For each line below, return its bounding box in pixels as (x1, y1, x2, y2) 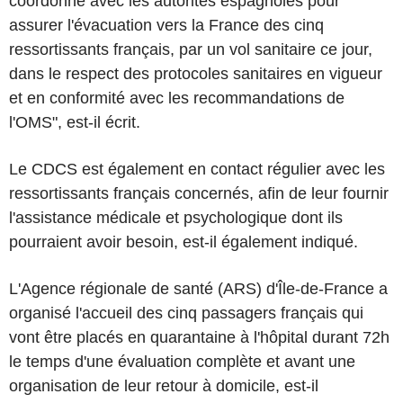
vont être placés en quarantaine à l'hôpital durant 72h (9, 327, 390, 346)
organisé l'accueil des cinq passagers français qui (9, 303, 363, 322)
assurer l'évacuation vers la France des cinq (9, 15, 324, 34)
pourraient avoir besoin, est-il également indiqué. (9, 232, 358, 251)
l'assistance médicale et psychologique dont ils (9, 208, 343, 227)
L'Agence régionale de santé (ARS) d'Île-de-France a (9, 279, 388, 298)
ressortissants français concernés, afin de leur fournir (9, 184, 389, 202)
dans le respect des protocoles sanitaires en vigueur (9, 64, 382, 83)
